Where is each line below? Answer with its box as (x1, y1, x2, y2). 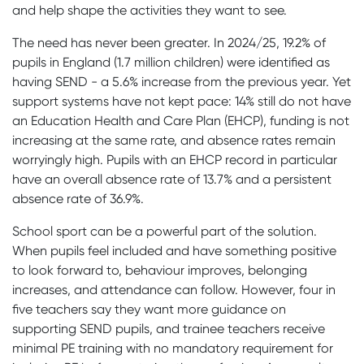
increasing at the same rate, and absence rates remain (12, 132, 336, 148)
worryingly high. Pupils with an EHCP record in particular (12, 151, 337, 167)
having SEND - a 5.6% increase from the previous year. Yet (12, 73, 351, 89)
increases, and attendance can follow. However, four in (12, 281, 336, 297)
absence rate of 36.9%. (12, 190, 147, 206)
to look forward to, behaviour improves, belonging (12, 262, 307, 278)
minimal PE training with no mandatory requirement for (12, 340, 333, 356)
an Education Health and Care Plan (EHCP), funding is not (12, 112, 349, 128)
